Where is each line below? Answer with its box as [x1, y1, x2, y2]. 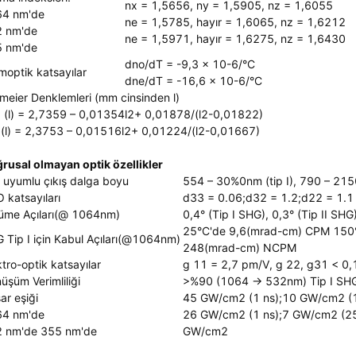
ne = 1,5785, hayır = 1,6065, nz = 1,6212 [125, 15, 346, 29]
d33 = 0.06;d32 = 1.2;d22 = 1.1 [183, 191, 354, 204]
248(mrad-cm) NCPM [183, 241, 296, 254]
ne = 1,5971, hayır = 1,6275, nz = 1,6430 [125, 32, 346, 45]
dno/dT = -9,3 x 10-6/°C [125, 57, 255, 71]
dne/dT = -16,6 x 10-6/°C [125, 74, 262, 87]
